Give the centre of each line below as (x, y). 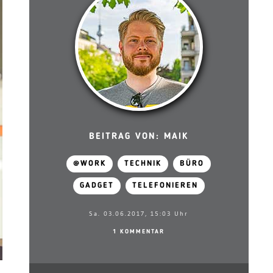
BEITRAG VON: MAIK (139, 137)
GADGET (97, 186)
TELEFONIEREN (165, 186)
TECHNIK (143, 164)
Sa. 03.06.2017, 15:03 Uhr (139, 214)
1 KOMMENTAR (139, 232)
